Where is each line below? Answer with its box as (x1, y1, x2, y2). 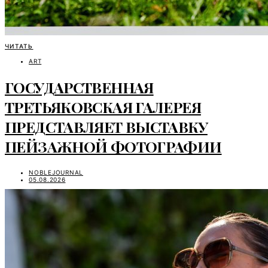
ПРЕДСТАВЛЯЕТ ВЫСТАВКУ (5, 117, 208, 137)
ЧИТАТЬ (5, 42, 33, 50)
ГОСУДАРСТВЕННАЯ (5, 77, 154, 98)
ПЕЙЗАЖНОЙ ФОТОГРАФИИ (5, 136, 222, 157)
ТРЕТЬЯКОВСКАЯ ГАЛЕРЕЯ (5, 97, 201, 117)
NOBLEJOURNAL (29, 168, 83, 176)
